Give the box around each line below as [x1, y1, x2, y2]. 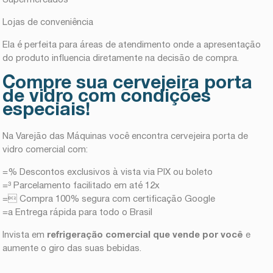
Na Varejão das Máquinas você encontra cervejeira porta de [2, 132, 249, 141]
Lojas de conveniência [2, 18, 94, 27]
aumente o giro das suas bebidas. [2, 244, 142, 253]
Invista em [2, 231, 48, 240]
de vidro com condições [2, 88, 211, 105]
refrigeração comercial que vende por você [47, 231, 244, 240]
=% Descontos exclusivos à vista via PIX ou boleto [2, 168, 213, 177]
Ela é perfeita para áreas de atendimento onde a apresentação [2, 40, 261, 49]
